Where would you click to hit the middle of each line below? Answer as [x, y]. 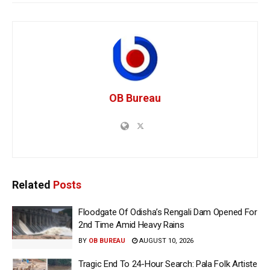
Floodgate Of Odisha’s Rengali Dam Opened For [168, 212]
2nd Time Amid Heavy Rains [131, 224]
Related [31, 184]
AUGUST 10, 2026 [165, 240]
